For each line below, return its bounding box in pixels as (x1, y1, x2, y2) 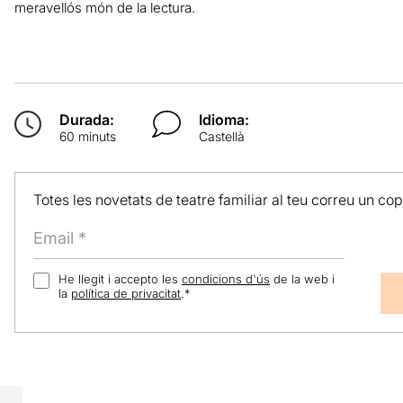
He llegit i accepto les (58, 272, 182, 287)
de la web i (269, 272, 335, 287)
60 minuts (58, 128, 116, 144)
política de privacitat (70, 286, 181, 301)
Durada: (58, 110, 114, 129)
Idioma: (199, 110, 250, 129)
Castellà (199, 128, 246, 144)
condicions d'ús (181, 272, 270, 287)
